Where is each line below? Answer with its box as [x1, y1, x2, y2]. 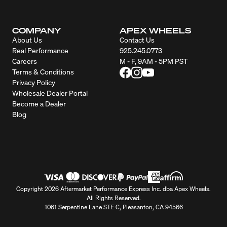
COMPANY [12, 24, 61, 35]
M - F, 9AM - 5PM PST [120, 56, 188, 65]
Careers [12, 56, 37, 65]
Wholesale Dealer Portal [12, 88, 88, 97]
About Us [12, 34, 42, 44]
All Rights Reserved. [86, 194, 141, 202]
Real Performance [12, 45, 68, 55]
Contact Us [120, 34, 155, 44]
